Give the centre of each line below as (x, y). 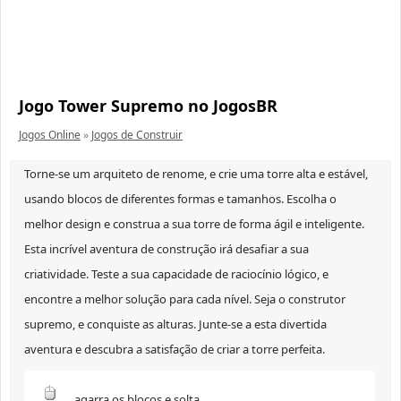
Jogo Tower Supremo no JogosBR (148, 106)
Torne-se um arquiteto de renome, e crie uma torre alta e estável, (196, 174)
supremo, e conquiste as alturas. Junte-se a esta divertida (175, 324)
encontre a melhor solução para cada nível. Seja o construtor (185, 299)
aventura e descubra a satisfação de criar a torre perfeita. (175, 350)
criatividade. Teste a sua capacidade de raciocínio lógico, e (176, 274)
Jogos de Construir (137, 135)
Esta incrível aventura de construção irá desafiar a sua (166, 249)
